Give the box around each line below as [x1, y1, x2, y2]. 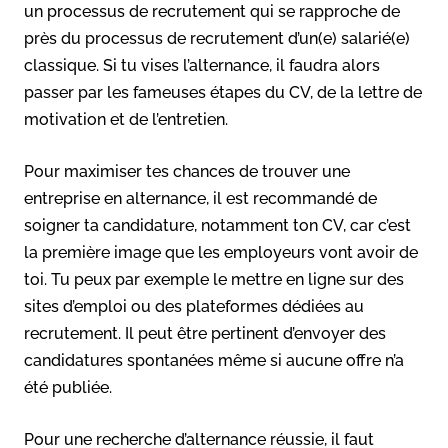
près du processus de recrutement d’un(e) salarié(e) [24, 28, 410, 48]
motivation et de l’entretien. [24, 109, 228, 129]
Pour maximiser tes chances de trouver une [24, 161, 350, 181]
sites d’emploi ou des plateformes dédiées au [24, 296, 364, 316]
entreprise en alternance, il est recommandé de [24, 188, 377, 208]
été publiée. [24, 377, 112, 397]
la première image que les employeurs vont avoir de [24, 242, 418, 262]
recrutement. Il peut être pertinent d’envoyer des [24, 323, 386, 343]
